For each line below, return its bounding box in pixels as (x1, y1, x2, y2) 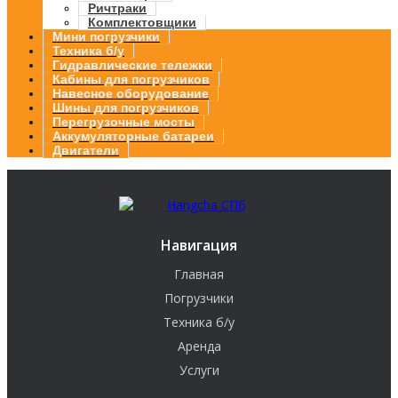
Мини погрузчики (52, 28, 160, 44)
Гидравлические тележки (52, 57, 212, 72)
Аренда (177, 337, 221, 354)
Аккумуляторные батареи (52, 128, 214, 143)
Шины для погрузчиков (52, 99, 199, 115)
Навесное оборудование (52, 85, 209, 100)
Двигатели (52, 142, 119, 157)
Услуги (179, 361, 219, 378)
